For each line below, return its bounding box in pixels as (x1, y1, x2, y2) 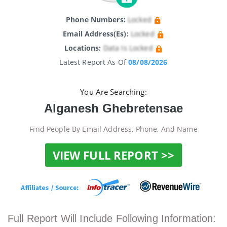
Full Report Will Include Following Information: (8, 212, 216, 224)
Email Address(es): (63, 29, 129, 39)
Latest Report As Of (59, 57, 129, 67)
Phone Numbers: (65, 15, 126, 24)
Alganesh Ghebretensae (44, 101, 183, 116)
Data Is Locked (103, 43, 153, 53)
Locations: (64, 43, 101, 53)
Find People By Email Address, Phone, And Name (29, 124, 198, 134)
